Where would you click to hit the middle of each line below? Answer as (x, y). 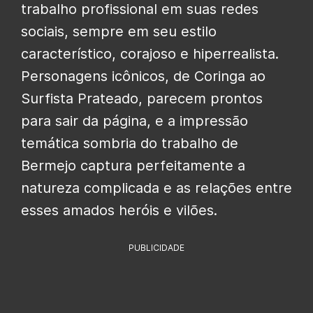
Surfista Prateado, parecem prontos (142, 98)
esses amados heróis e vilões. (119, 210)
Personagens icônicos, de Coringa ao (143, 76)
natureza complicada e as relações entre (156, 188)
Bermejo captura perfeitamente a (133, 165)
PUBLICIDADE (156, 247)
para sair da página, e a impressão (134, 121)
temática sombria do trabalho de (130, 143)
